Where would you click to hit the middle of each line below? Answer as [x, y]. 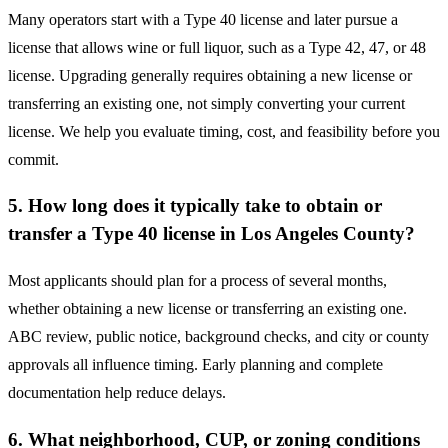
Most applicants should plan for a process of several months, [197, 281]
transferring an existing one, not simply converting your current [206, 103]
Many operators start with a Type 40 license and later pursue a [203, 19]
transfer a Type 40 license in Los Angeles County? [211, 234]
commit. [33, 159]
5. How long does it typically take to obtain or [195, 206]
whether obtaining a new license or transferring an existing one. [207, 309]
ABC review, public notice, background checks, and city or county [218, 337]
